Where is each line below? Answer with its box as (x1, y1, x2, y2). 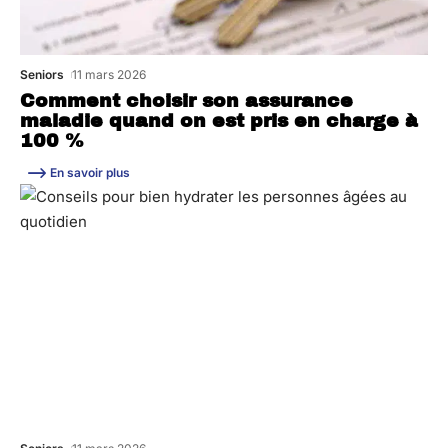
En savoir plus (50, 164, 130, 180)
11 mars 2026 (72, 66, 147, 82)
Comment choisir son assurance (20, 90, 353, 111)
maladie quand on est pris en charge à (20, 110, 418, 131)
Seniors (20, 66, 64, 82)
